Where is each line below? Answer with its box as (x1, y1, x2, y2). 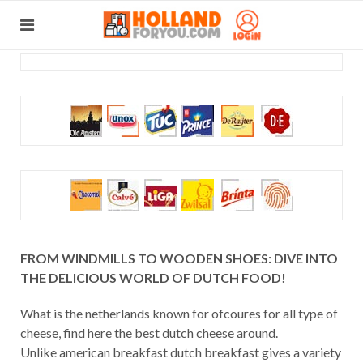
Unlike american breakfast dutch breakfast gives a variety (20, 344, 341, 360)
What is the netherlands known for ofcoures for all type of (20, 305, 338, 321)
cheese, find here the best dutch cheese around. (20, 325, 278, 340)
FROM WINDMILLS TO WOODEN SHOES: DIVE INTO (20, 250, 338, 266)
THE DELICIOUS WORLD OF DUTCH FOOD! (20, 270, 286, 285)
